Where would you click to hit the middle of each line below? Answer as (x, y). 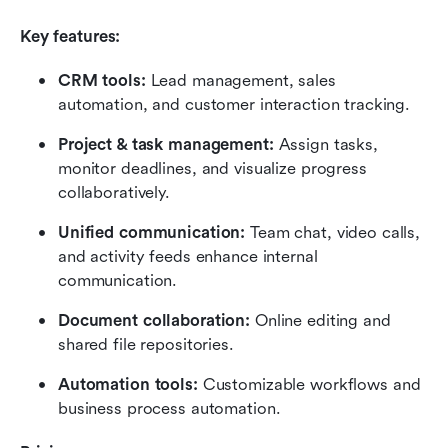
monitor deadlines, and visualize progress (212, 169)
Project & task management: (166, 145)
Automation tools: (128, 385)
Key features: (70, 37)
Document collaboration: (154, 321)
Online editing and (320, 321)
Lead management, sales (240, 81)
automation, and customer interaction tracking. (234, 105)
